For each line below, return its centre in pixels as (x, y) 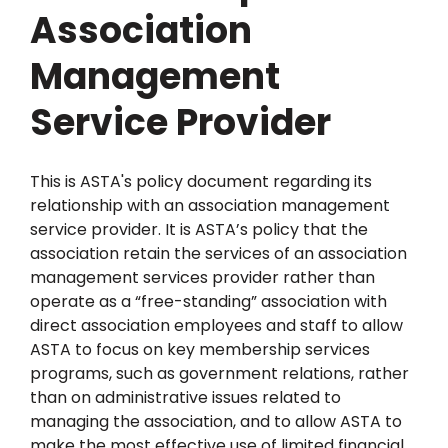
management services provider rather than (202, 277)
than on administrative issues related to (185, 397)
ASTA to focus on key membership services (200, 349)
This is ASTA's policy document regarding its (201, 181)
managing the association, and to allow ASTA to (216, 421)
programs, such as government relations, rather (219, 373)
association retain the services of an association (218, 253)
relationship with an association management (210, 205)
